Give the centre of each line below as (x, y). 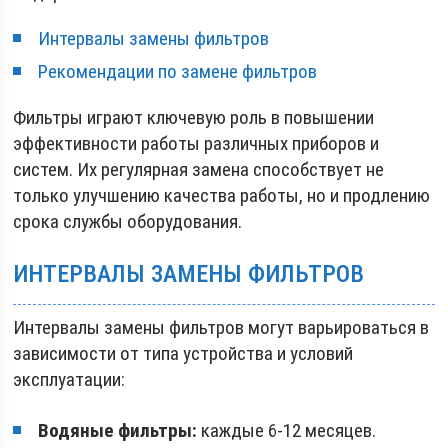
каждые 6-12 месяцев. (287, 430)
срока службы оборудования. (128, 221)
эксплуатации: (69, 379)
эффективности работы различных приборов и (196, 143)
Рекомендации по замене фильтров (178, 71)
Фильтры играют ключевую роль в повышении (194, 117)
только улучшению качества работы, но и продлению (222, 195)
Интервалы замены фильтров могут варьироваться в (221, 327)
